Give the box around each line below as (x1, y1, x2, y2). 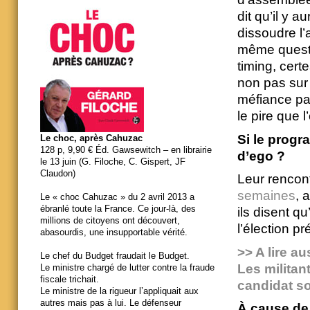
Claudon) (40, 168, 75, 179)
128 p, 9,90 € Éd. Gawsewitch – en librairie (40, 145, 212, 156)
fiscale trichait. (40, 274, 99, 285)
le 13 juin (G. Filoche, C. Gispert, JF (40, 156, 185, 167)
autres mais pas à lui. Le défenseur (40, 298, 181, 309)
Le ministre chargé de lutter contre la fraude (40, 262, 215, 273)
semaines (237, 188, 295, 203)
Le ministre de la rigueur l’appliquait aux (40, 286, 199, 297)
